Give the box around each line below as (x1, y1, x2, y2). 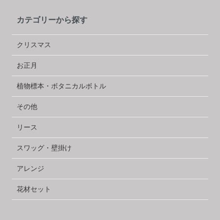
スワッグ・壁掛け (17, 144, 72, 152)
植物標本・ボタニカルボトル (17, 82, 107, 90)
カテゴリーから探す (17, 15, 88, 25)
